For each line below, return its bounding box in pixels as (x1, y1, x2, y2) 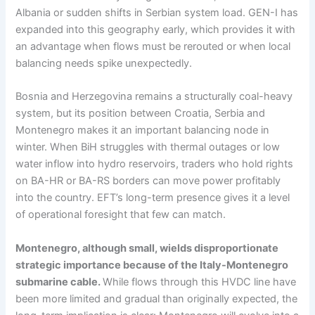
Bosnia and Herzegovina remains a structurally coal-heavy (15, 90, 293, 103)
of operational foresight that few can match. (15, 208, 226, 221)
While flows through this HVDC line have (103, 275, 297, 288)
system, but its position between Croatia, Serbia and (15, 107, 266, 120)
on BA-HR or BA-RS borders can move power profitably (15, 174, 281, 188)
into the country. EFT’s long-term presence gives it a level (15, 191, 290, 205)
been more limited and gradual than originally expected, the (15, 292, 298, 305)
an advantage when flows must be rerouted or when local (15, 40, 291, 53)
